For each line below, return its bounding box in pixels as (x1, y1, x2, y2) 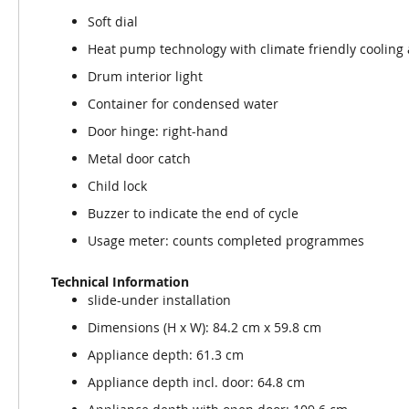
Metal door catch (88, 150, 191, 167)
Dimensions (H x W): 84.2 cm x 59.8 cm (88, 319, 321, 336)
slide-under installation (88, 291, 231, 309)
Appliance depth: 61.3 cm (88, 346, 244, 363)
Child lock (88, 177, 147, 194)
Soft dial (88, 13, 138, 30)
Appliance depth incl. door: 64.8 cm (88, 373, 305, 391)
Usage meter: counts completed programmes (88, 232, 364, 249)
